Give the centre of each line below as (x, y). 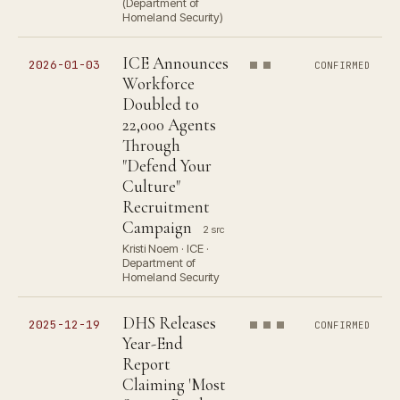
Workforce (158, 83)
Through (151, 145)
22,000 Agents (169, 125)
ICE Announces (175, 63)
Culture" (151, 186)
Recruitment (166, 207)
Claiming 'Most (174, 384)
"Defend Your (167, 166)
